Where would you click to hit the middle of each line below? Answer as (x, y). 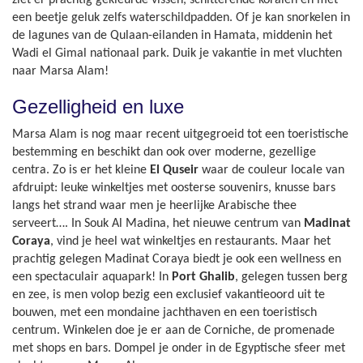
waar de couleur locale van (271, 170)
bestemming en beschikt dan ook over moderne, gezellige (164, 152)
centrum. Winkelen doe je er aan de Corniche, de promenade (173, 331)
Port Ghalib (203, 277)
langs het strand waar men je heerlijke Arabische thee (154, 206)
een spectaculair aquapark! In (92, 277)
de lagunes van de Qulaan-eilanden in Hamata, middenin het (172, 36)
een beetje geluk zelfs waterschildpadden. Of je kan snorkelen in (181, 18)
